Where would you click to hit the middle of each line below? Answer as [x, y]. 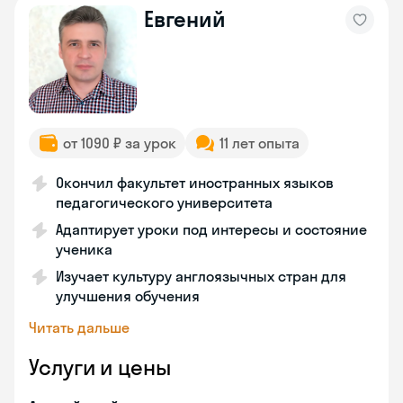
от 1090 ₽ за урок [120, 143]
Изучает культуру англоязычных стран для [201, 276]
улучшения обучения [128, 296]
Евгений [185, 19]
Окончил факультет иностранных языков [195, 183]
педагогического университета [164, 202]
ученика [84, 249]
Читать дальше [79, 327]
